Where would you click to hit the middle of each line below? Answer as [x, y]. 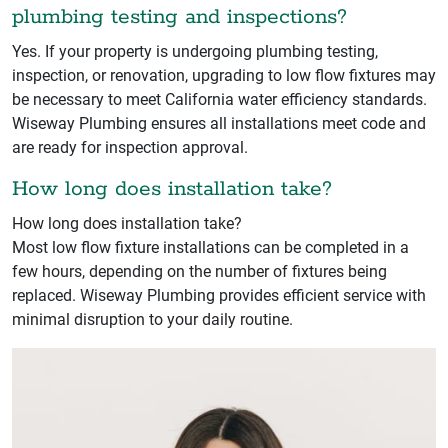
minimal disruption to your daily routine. [152, 319]
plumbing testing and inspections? [179, 17]
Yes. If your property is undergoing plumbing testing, [195, 51]
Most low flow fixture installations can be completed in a [210, 247]
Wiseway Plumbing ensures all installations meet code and [219, 123]
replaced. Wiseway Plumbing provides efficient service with [219, 295]
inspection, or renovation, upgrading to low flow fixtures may [224, 75]
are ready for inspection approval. [130, 147]
